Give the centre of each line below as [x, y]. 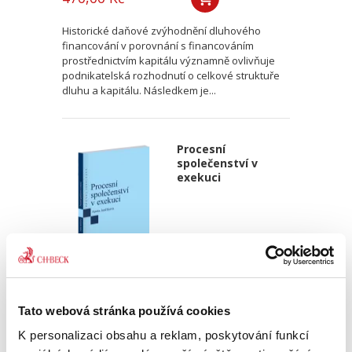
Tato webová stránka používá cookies [124, 310]
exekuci [198, 177]
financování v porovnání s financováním [158, 46]
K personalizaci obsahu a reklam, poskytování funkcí [164, 335]
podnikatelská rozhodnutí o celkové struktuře [171, 75]
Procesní [201, 149]
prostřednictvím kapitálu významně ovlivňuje [169, 60]
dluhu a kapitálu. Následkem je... [139, 90]
